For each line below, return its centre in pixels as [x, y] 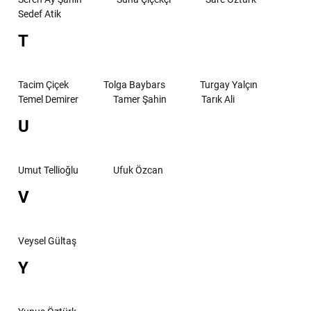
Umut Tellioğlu [48, 170]
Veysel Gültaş [47, 241]
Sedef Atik [40, 14]
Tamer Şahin [140, 99]
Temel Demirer [48, 99]
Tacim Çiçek [43, 84]
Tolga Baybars [134, 84]
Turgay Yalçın [229, 84]
